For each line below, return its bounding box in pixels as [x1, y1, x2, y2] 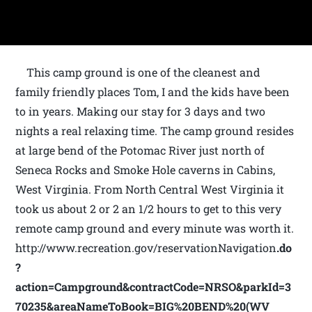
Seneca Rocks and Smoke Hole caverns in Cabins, [15, 162, 276, 178]
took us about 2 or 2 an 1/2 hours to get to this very [15, 201, 282, 217]
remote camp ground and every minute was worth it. [15, 221, 295, 236]
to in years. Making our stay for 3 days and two [15, 104, 266, 119]
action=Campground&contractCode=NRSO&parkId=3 [15, 279, 292, 295]
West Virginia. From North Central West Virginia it [15, 182, 285, 197]
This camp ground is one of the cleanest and [24, 65, 261, 80]
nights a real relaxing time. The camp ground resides [15, 123, 295, 139]
